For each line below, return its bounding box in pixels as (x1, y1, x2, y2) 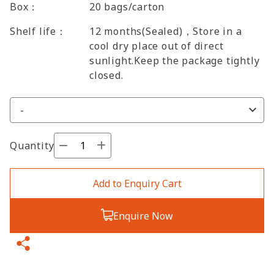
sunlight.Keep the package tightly (89, 54, 260, 67)
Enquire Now (113, 209, 173, 223)
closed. (89, 68, 124, 82)
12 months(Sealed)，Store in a (89, 24, 242, 38)
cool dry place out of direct (89, 39, 224, 53)
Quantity (10, 139, 54, 152)
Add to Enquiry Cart (92, 177, 182, 190)
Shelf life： (10, 24, 67, 38)
